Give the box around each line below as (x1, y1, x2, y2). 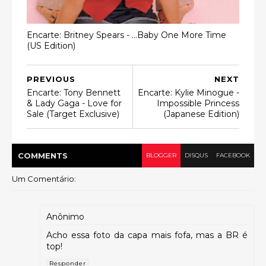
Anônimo (46, 211, 84, 222)
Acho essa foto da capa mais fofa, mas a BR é (46, 230, 248, 240)
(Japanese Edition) (163, 109, 239, 119)
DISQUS (185, 151, 208, 159)
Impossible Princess (157, 98, 239, 109)
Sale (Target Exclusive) (27, 109, 119, 119)
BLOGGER (146, 151, 176, 159)
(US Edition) (27, 40, 75, 51)
